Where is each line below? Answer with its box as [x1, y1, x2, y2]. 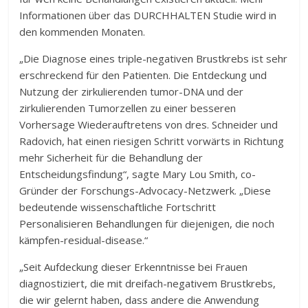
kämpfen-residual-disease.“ [19, 233, 148, 247]
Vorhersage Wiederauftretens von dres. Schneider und [19, 118, 278, 131]
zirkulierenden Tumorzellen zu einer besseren [19, 101, 236, 115]
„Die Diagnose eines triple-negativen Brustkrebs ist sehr [19, 52, 288, 65]
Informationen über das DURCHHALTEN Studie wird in [19, 8, 277, 22]
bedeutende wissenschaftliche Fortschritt [19, 200, 217, 214]
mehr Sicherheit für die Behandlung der [19, 151, 203, 164]
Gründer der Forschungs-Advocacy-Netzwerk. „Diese [19, 184, 272, 197]
